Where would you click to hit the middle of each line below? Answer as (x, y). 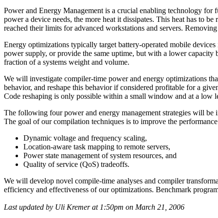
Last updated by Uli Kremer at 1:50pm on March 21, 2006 (94, 207)
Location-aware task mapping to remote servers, (97, 146)
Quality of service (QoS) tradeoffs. (76, 164)
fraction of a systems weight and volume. (67, 62)
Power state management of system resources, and (100, 155)
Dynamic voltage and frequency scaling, (85, 138)
